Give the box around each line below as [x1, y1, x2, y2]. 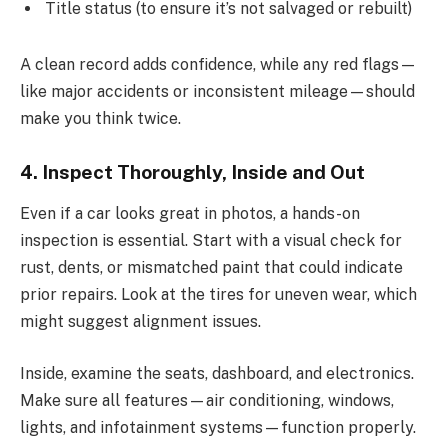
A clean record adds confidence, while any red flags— [20, 54, 417, 74]
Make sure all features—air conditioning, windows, [20, 390, 394, 410]
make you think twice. [20, 108, 181, 128]
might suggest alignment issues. [20, 312, 261, 332]
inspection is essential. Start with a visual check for [20, 231, 402, 251]
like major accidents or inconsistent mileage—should [20, 81, 415, 101]
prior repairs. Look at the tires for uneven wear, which [20, 285, 417, 305]
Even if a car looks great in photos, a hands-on [20, 204, 360, 224]
